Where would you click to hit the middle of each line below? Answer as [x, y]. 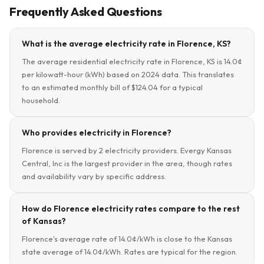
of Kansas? [44, 221]
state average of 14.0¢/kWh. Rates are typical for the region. [130, 252]
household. [41, 100]
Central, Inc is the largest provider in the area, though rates [127, 163]
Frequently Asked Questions [86, 11]
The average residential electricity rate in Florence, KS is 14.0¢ [132, 61]
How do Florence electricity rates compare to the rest [131, 209]
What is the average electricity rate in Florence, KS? [126, 44]
